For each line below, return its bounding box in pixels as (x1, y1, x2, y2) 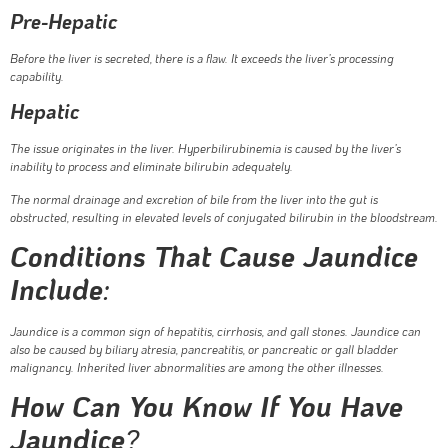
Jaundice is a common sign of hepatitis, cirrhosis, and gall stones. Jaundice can (10, 323, 421, 340)
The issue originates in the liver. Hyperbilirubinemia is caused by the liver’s (10, 140, 401, 157)
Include (10, 271, 103, 308)
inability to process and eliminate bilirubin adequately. (10, 158, 293, 175)
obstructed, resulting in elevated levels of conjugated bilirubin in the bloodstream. (10, 208, 438, 225)
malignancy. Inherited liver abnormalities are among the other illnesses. (10, 359, 384, 376)
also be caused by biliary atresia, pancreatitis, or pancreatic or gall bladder (10, 341, 398, 358)
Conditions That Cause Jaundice (10, 238, 418, 275)
